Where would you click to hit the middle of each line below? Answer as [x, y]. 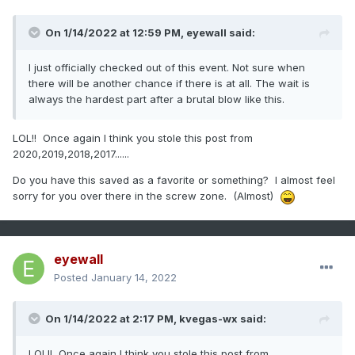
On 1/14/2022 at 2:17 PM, [112, 319]
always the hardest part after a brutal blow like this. [157, 99]
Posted [73, 278]
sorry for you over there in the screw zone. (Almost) [146, 196]
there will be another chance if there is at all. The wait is [169, 84]
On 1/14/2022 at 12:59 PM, [116, 33]
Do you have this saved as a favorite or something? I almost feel [174, 180]
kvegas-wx [208, 319]
